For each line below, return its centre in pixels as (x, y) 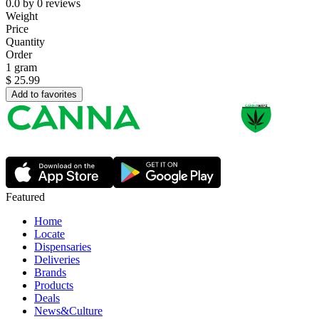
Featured (25, 197)
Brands (50, 273)
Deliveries (57, 260)
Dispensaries (63, 247)
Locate (49, 234)
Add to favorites (44, 95)
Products (54, 286)
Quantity (25, 42)
